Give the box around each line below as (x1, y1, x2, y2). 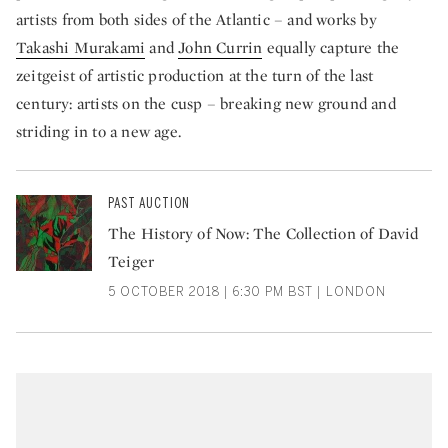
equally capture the (262, 37, 400, 59)
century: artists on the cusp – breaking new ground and (16, 93, 396, 115)
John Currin (178, 37, 263, 59)
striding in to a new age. (16, 121, 181, 143)
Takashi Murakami (16, 37, 146, 59)
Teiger (108, 251, 155, 273)
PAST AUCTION (108, 195, 190, 213)
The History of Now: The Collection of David (108, 223, 419, 245)
